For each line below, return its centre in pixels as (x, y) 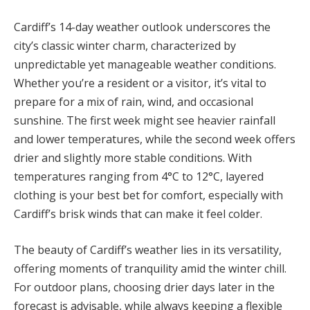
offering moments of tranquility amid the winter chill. (150, 268)
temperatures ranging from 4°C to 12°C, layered (139, 176)
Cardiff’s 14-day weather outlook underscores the (142, 27)
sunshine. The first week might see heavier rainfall (145, 120)
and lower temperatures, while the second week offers (155, 139)
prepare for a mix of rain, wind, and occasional (134, 101)
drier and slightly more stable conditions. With (133, 157)
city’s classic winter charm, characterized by (125, 45)
